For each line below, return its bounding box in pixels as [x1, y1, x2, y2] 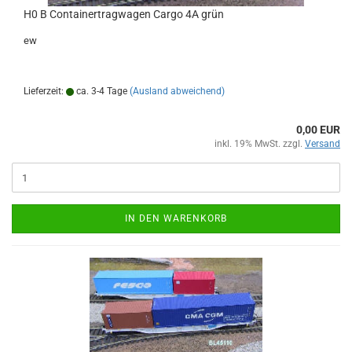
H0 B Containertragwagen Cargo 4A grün [24, 8, 224, 20]
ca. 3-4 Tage [74, 86, 127, 97]
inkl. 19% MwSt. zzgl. [214, 138, 305, 149]
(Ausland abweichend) [130, 86, 225, 97]
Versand [305, 138, 340, 149]
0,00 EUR [296, 123, 340, 136]
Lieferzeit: [24, 86, 66, 97]
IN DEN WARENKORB [125, 213, 227, 224]
